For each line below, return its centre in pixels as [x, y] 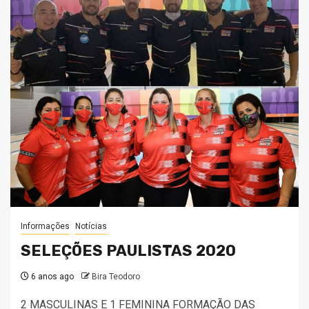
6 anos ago [51, 277]
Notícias [91, 226]
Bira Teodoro [116, 277]
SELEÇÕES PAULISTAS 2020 [128, 251]
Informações [45, 226]
